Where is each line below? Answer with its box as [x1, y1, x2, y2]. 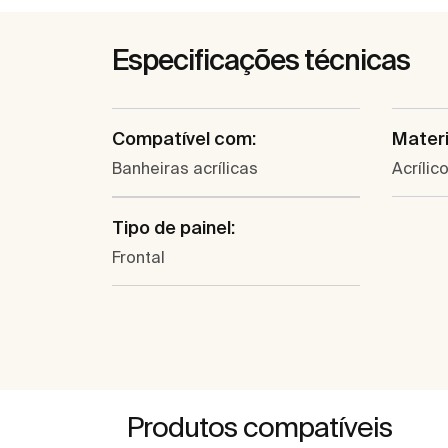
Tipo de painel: [112, 217, 235, 239]
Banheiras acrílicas [112, 159, 258, 178]
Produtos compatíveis [127, 411, 392, 443]
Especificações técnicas [112, 44, 410, 76]
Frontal [112, 248, 165, 267]
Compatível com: [112, 128, 256, 150]
